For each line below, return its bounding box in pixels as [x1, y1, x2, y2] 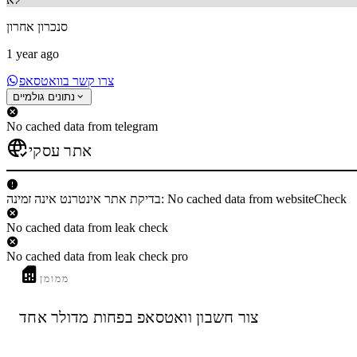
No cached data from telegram [6, 119, 158, 133]
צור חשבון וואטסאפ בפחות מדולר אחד [19, 308, 259, 327]
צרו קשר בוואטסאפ [19, 73, 114, 88]
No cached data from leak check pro [6, 249, 188, 263]
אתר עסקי [29, 141, 92, 159]
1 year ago [6, 46, 59, 61]
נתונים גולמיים [13, 90, 75, 103]
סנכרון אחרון [6, 19, 68, 33]
